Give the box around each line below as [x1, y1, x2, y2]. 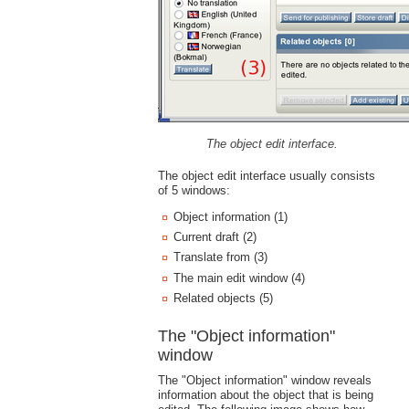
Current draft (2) [173, 230, 257, 244]
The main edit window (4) [173, 270, 305, 285]
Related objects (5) [173, 291, 273, 306]
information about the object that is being [157, 387, 373, 402]
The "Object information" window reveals [157, 372, 372, 387]
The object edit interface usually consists [157, 168, 375, 183]
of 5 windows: [157, 183, 230, 197]
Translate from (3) [173, 250, 267, 265]
